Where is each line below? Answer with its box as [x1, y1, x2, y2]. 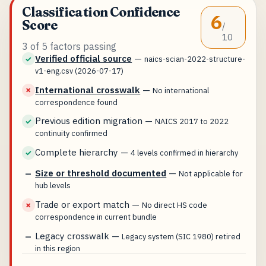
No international [153, 85, 210, 95]
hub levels [35, 180, 71, 191]
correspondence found [35, 97, 118, 107]
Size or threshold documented [35, 167, 167, 179]
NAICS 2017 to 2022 [155, 116, 229, 126]
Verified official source [35, 52, 132, 64]
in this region [35, 243, 81, 254]
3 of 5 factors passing [21, 40, 116, 52]
